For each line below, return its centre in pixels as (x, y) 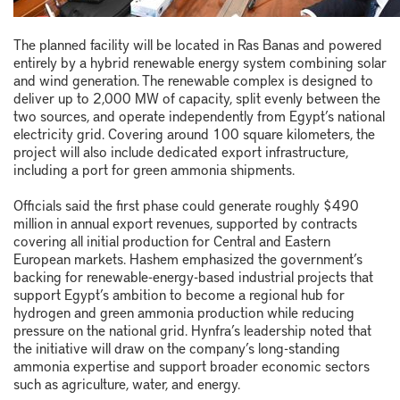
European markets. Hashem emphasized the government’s (188, 258)
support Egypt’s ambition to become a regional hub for (179, 293)
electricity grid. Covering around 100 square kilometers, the (194, 133)
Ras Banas (268, 43)
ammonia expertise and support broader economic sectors (192, 365)
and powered (341, 43)
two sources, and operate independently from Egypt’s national (199, 115)
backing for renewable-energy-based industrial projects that (193, 275)
